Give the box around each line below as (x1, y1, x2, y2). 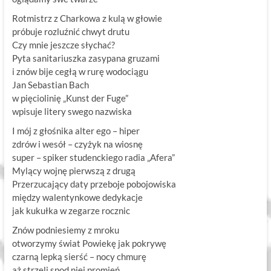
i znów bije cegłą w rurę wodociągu (11, 66, 148, 77)
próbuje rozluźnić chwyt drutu (11, 26, 129, 38)
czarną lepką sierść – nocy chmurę (11, 251, 146, 263)
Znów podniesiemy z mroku (11, 224, 119, 236)
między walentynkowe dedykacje (11, 192, 143, 203)
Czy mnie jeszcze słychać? (11, 39, 115, 51)
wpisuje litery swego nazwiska (11, 106, 132, 117)
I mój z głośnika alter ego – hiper (11, 125, 140, 137)
